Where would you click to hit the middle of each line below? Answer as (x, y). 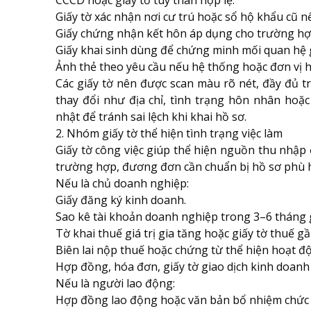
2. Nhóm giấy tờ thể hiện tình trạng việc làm (170, 133)
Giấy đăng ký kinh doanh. (121, 200)
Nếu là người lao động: (115, 283)
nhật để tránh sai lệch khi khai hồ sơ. (151, 117)
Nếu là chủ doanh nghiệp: (122, 183)
